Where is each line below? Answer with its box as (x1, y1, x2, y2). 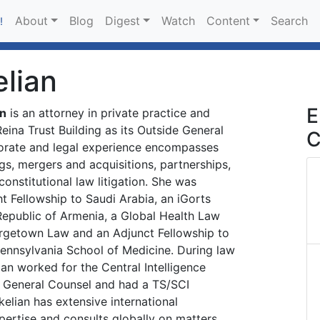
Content (206, 14, 250, 29)
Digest (104, 14, 140, 29)
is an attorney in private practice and (6, 106, 210, 120)
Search (271, 14, 309, 29)
